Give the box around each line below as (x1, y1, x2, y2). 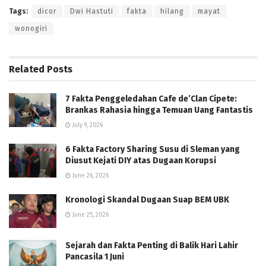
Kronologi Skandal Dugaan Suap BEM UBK (65, 195, 229, 205)
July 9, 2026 (71, 122, 103, 129)
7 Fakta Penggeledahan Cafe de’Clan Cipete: (65, 94, 237, 104)
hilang (160, 7, 184, 16)
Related (9, 64, 45, 75)
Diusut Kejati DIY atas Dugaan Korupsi (65, 156, 216, 166)
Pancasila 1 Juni (65, 252, 124, 262)
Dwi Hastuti (70, 7, 113, 16)
